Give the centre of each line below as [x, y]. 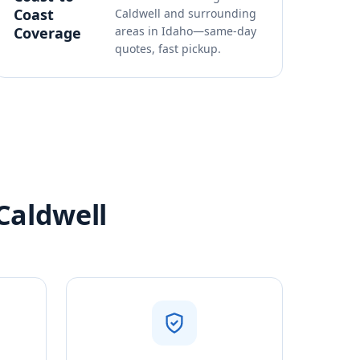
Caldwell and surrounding [186, 13]
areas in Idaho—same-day [186, 31]
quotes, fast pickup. [168, 49]
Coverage [47, 33]
